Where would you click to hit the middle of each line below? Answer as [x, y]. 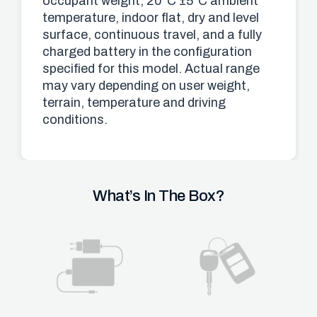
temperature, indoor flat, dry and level [151, 18]
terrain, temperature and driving [134, 103]
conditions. [75, 120]
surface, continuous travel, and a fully [152, 35]
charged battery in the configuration [147, 52]
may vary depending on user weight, [146, 86]
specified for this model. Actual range [151, 69]
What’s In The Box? [158, 196]
